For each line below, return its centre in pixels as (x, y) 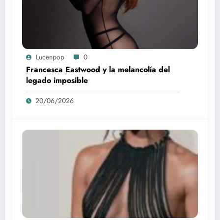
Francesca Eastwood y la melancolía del (98, 69)
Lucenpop (50, 57)
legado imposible (57, 80)
